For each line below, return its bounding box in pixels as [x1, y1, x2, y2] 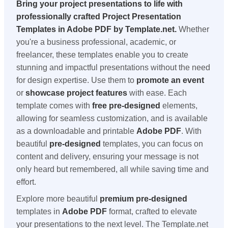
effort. [16, 177, 36, 186]
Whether [177, 24, 209, 34]
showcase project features [25, 88, 127, 97]
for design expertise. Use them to [16, 75, 136, 84]
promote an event [136, 75, 204, 84]
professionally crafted [16, 12, 102, 21]
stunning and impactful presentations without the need [16, 63, 210, 72]
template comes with [16, 101, 92, 110]
